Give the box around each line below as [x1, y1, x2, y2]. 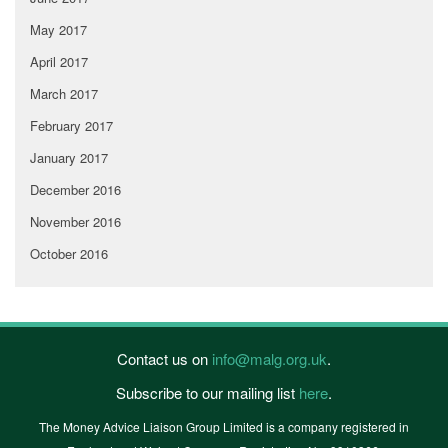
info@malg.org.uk [212, 348, 327, 370]
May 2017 [30, 20, 87, 40]
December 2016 [30, 180, 121, 200]
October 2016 [30, 244, 108, 264]
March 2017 [30, 84, 98, 104]
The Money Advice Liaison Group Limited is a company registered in [39, 418, 409, 436]
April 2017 [30, 52, 88, 72]
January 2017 [30, 148, 108, 168]
